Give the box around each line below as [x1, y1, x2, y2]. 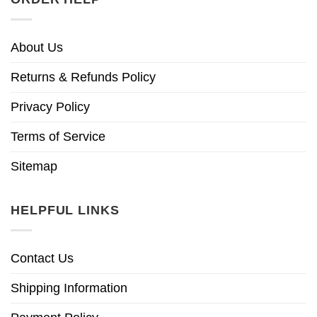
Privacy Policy [11, 100, 90, 115]
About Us [11, 40, 63, 55]
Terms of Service [11, 129, 105, 144]
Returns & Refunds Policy [11, 70, 156, 85]
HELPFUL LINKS [11, 203, 120, 218]
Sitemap [11, 159, 57, 174]
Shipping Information [11, 280, 127, 295]
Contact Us [11, 250, 74, 265]
